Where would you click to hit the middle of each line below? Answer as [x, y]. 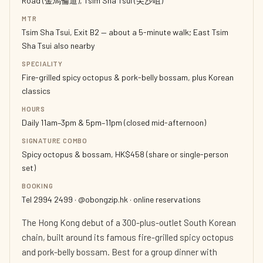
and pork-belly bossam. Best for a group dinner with [119, 252]
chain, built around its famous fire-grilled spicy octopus [128, 237]
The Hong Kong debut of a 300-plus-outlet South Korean [129, 222]
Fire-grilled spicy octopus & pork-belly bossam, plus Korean [128, 77]
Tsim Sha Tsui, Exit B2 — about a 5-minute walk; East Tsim [125, 32]
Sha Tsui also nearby [58, 45]
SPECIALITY [43, 63]
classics [36, 91]
